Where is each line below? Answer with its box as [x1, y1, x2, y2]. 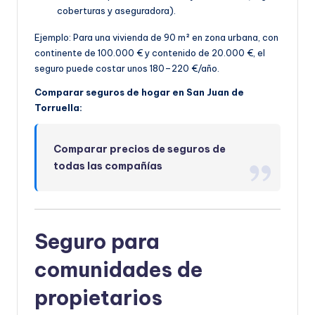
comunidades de [34, 256, 202, 283]
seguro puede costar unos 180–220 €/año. [34, 62, 219, 74]
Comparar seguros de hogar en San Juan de [34, 86, 244, 98]
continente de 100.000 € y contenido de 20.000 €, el [34, 46, 265, 58]
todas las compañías [53, 159, 163, 172]
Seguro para [34, 228, 160, 255]
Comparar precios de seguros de [53, 142, 226, 155]
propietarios [34, 284, 162, 311]
